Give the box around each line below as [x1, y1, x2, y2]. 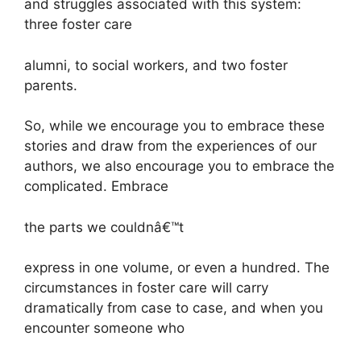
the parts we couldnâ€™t [24, 218, 184, 235]
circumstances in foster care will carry [24, 280, 268, 297]
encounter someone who [24, 320, 185, 337]
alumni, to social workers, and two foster [24, 56, 288, 73]
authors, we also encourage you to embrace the [24, 158, 334, 175]
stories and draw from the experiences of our [24, 138, 317, 155]
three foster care [24, 16, 132, 33]
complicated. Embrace [24, 178, 168, 195]
